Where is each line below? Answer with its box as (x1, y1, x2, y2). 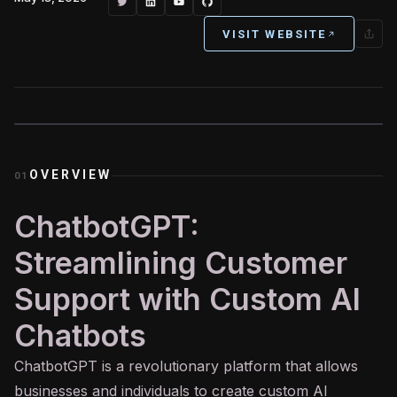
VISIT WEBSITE (222, 27, 326, 41)
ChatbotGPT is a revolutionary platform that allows (14, 357, 358, 375)
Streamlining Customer (14, 245, 347, 281)
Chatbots (14, 317, 146, 354)
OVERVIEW (28, 167, 113, 182)
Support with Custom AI (14, 281, 361, 317)
